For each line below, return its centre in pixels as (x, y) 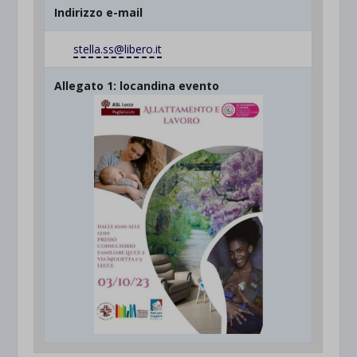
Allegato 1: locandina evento (137, 85)
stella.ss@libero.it (118, 49)
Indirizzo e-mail (99, 12)
